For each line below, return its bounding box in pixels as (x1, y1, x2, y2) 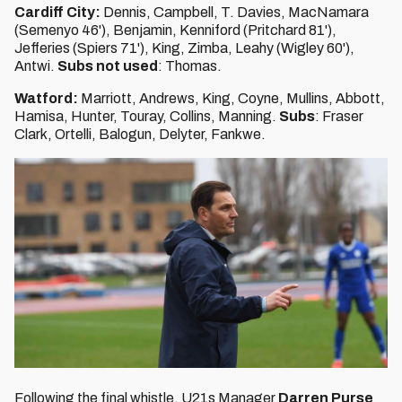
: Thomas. (158, 58, 222, 74)
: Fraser (315, 109, 363, 124)
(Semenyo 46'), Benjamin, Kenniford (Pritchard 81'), (14, 22, 336, 38)
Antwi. (14, 58, 57, 74)
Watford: (14, 91, 81, 106)
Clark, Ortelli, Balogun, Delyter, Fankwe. (14, 127, 266, 142)
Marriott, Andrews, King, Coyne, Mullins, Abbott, (81, 91, 385, 106)
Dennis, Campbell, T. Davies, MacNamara (103, 4, 369, 20)
